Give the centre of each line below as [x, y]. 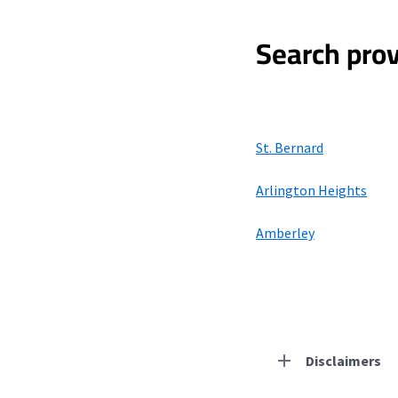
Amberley [285, 233]
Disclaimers [343, 361]
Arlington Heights [311, 190]
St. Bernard [290, 147]
